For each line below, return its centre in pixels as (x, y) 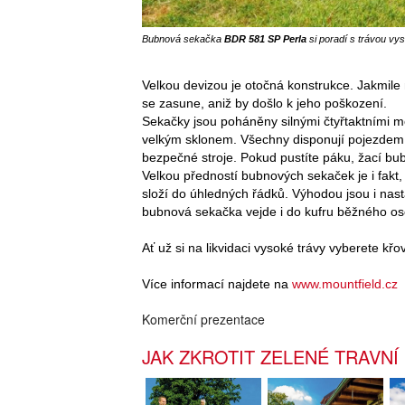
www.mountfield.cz (345, 283)
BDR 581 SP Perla (265, 38)
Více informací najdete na (217, 283)
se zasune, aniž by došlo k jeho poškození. (264, 103)
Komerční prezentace (203, 319)
